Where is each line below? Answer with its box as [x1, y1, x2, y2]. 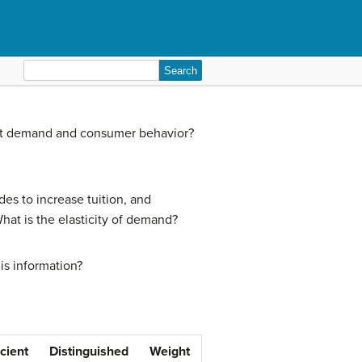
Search [23, 61, 61, 77]
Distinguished [49, 343, 128, 360]
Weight [149, 343, 190, 360]
